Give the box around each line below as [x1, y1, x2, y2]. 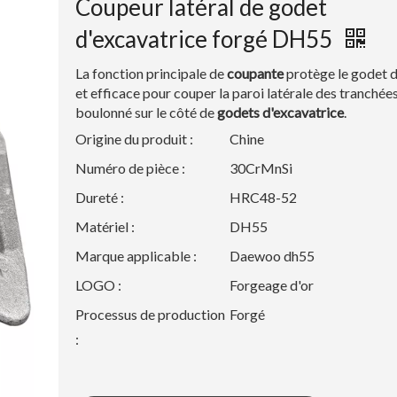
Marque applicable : [75, 247, 198, 264]
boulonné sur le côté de [75, 104, 218, 121]
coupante [224, 65, 284, 82]
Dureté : [75, 189, 125, 206]
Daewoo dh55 [230, 247, 315, 264]
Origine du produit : [75, 130, 194, 147]
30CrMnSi [230, 160, 293, 176]
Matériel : [75, 218, 136, 235]
